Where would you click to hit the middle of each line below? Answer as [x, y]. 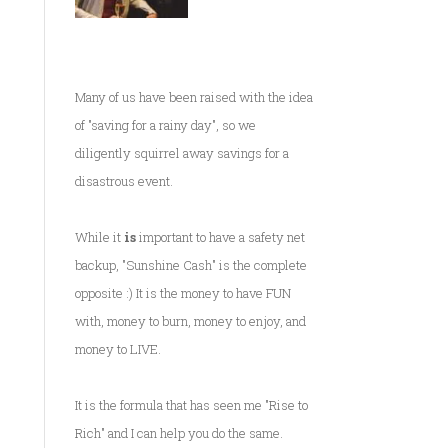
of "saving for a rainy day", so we [165, 125]
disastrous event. [123, 181]
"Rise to [286, 405]
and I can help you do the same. [193, 433]
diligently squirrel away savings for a [181, 153]
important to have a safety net [220, 237]
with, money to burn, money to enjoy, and [190, 321]
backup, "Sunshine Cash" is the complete [190, 265]
